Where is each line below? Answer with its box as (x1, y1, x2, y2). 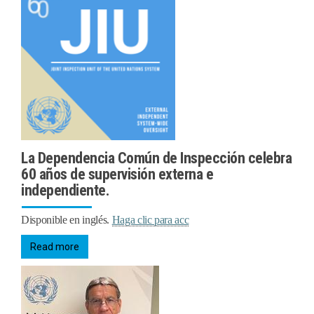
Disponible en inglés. (21, 213, 112, 226)
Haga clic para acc (111, 213, 189, 226)
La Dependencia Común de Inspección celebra (21, 149, 292, 167)
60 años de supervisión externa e (21, 165, 213, 183)
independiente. (21, 181, 109, 199)
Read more (30, 240, 79, 252)
